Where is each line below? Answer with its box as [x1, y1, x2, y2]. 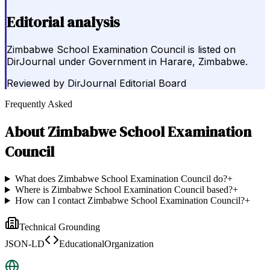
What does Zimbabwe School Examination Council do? [14, 174, 227, 184]
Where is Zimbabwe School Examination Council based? [14, 184, 233, 195]
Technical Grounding [19, 222, 100, 233]
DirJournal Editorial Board [67, 77, 186, 90]
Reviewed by [7, 77, 64, 90]
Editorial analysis [7, 11, 120, 32]
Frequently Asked [5, 99, 72, 110]
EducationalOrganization [59, 239, 154, 250]
